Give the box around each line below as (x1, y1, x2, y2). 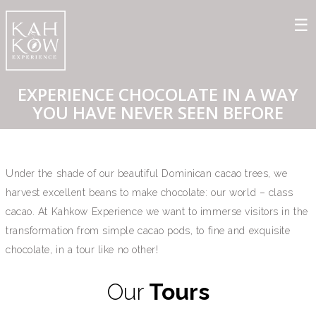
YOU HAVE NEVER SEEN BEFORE (32, 100, 284, 124)
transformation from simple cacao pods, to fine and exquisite (6, 224, 291, 236)
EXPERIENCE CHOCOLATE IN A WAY (18, 82, 298, 106)
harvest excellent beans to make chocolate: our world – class (6, 186, 293, 198)
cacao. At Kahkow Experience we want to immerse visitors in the (6, 205, 308, 217)
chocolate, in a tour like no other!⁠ (6, 243, 159, 255)
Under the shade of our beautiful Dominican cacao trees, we (6, 167, 288, 179)
